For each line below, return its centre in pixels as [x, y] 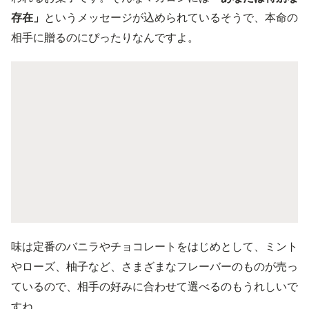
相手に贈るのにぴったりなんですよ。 [105, 37]
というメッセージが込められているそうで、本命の [171, 17]
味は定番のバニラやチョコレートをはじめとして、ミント [154, 246]
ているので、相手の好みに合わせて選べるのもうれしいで [154, 286]
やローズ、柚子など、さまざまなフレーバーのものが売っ [154, 266]
